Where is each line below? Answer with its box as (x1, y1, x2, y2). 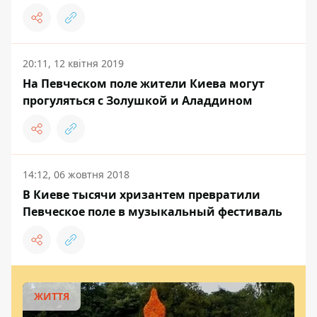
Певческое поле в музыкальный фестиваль (23, 204, 282, 220)
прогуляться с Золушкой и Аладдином (23, 93, 253, 109)
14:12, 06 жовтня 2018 (23, 168, 129, 182)
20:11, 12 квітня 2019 (23, 57, 124, 71)
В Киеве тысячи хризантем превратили (23, 187, 260, 203)
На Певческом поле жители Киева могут (23, 76, 265, 92)
